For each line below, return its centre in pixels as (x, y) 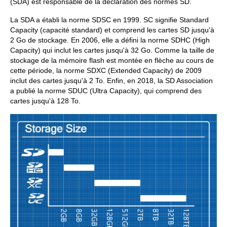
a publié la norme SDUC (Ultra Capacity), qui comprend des (106, 91)
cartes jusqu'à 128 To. (45, 101)
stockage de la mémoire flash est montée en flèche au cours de (112, 60)
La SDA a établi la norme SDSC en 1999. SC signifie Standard (109, 20)
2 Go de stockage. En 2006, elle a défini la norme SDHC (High (110, 40)
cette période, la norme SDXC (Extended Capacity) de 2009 (106, 70)
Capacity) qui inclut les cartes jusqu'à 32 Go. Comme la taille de (112, 50)
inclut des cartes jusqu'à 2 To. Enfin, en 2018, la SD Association (111, 81)
